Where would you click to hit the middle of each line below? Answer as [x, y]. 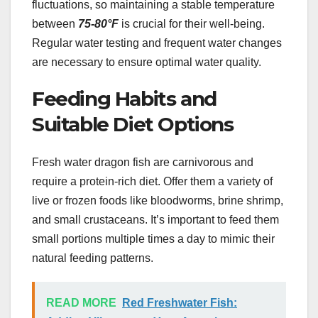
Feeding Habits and [124, 98]
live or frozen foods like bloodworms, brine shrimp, [158, 201]
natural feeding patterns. [93, 258]
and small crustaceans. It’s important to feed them [155, 220]
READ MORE [81, 303]
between [55, 23]
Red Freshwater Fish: [180, 303]
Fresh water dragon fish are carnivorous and [143, 163]
